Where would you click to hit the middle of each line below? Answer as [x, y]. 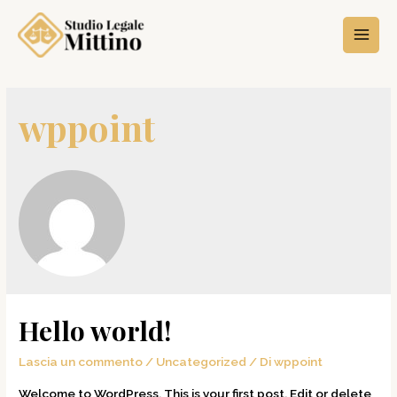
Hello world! [95, 330]
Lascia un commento [81, 361]
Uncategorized [202, 361]
